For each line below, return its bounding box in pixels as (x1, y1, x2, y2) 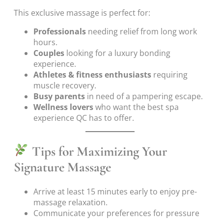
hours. (33, 36, 57, 48)
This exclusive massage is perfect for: (14, 7, 150, 18)
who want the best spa (93, 101, 179, 112)
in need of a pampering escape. (85, 90, 203, 102)
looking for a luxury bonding (64, 47, 170, 58)
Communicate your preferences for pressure (33, 208, 199, 219)
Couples (33, 47, 64, 58)
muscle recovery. (33, 80, 96, 91)
